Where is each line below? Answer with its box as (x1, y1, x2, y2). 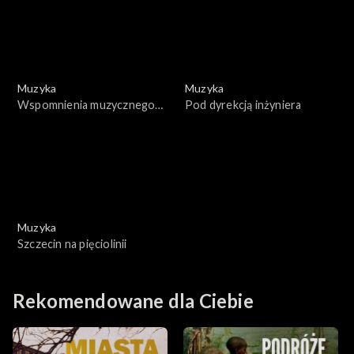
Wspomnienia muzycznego (17, 98, 156, 112)
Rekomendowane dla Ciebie (13, 289, 254, 313)
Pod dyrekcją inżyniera (185, 98, 302, 112)
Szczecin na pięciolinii (17, 237, 127, 251)
